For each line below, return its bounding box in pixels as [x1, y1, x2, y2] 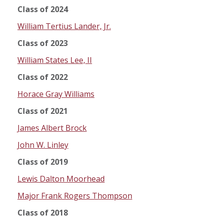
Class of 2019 [17, 156, 68, 168]
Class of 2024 [17, 4, 68, 15]
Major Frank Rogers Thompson [17, 190, 132, 201]
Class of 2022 [17, 72, 68, 83]
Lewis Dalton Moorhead [17, 173, 105, 185]
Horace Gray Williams [17, 89, 94, 100]
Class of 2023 [17, 38, 68, 49]
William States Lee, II [17, 55, 92, 66]
